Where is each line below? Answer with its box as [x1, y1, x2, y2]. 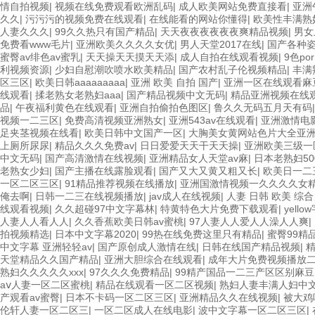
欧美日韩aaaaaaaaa [35, 77, 125, 88]
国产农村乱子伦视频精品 [179, 64, 287, 75]
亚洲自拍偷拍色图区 [120, 102, 208, 113]
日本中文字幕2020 [55, 229, 136, 240]
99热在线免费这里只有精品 [142, 229, 262, 240]
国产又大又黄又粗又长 [159, 165, 257, 176]
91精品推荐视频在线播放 [65, 178, 174, 189]
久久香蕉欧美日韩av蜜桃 [75, 216, 184, 227]
